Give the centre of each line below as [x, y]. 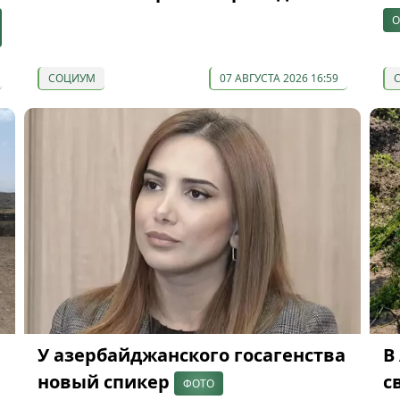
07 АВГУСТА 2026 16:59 [279, 79]
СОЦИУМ [71, 79]
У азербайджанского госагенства [191, 354]
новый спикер [105, 381]
